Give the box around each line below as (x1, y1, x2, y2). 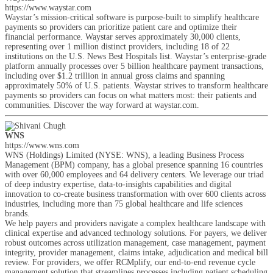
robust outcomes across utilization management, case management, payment (5, 238, 266, 247)
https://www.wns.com (5, 141, 79, 150)
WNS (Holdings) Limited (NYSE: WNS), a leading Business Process (5, 151, 244, 160)
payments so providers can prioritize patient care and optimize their (5, 23, 237, 32)
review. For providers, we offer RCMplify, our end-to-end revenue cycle (5, 258, 255, 267)
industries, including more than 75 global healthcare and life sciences (5, 199, 243, 208)
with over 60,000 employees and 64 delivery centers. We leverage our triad (5, 170, 264, 179)
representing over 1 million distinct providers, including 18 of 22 (5, 42, 230, 51)
